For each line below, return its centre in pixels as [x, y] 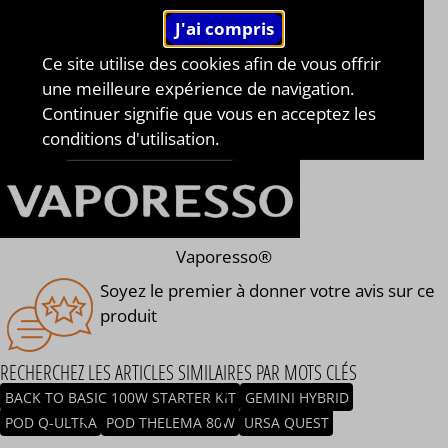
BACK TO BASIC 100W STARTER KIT [120, 397]
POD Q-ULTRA [50, 422]
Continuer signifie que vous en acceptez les [209, 114]
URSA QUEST [286, 422]
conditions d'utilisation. [131, 139]
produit [128, 316]
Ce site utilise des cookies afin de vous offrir [212, 64]
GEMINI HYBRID [296, 397]
